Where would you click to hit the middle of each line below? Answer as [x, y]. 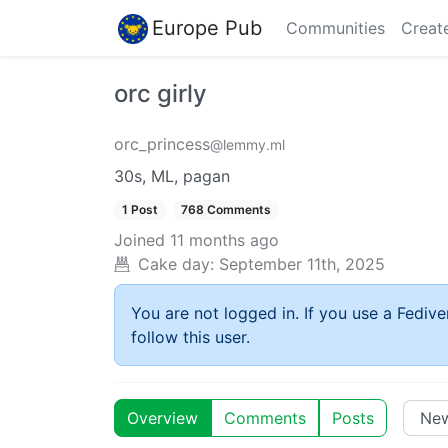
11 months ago [224, 240]
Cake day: [176, 264]
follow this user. [190, 337]
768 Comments [226, 209]
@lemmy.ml [247, 144]
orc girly [160, 93]
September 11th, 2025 [302, 264]
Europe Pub [207, 27]
